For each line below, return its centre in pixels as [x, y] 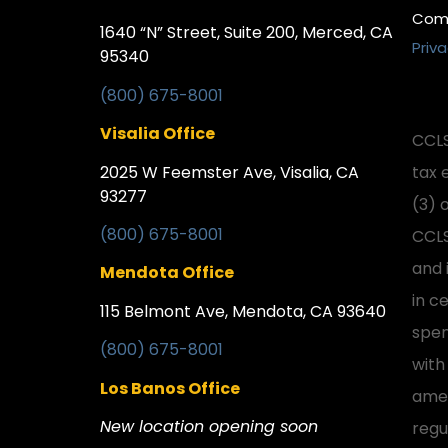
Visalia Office [157, 134]
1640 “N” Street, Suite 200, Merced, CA [246, 33]
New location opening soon [209, 426]
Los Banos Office [170, 388]
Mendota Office [167, 273]
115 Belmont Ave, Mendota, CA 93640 [243, 311]
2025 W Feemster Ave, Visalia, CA [229, 172]
